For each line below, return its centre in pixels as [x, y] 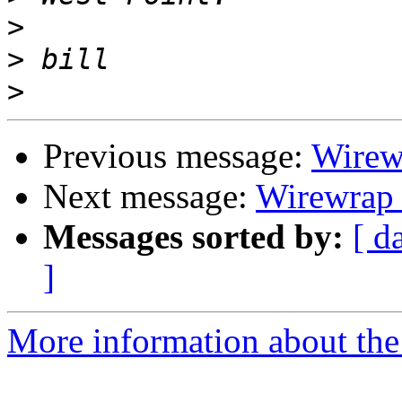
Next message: [149, 197]
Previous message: [177, 156]
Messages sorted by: [193, 237]
